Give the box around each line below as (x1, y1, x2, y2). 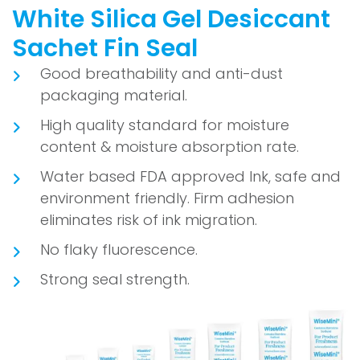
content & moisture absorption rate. (40, 136, 299, 157)
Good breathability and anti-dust (40, 63, 283, 84)
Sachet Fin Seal (12, 31, 198, 65)
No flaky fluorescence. (40, 239, 198, 260)
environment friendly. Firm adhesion (40, 187, 294, 208)
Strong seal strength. (40, 268, 190, 289)
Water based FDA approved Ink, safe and (40, 166, 341, 186)
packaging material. (40, 84, 187, 105)
